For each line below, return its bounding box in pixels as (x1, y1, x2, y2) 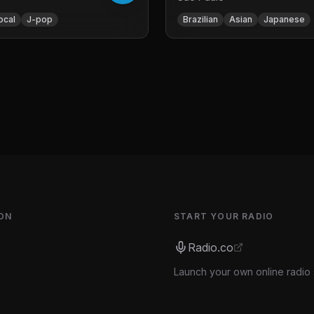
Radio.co (188, 240, 233, 254)
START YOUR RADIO (174, 211, 274, 221)
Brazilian (183, 14, 218, 25)
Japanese (264, 14, 305, 25)
